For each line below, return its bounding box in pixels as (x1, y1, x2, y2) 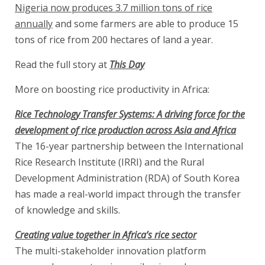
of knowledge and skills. (15, 203, 120, 217)
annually (15, 17, 53, 31)
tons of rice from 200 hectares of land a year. (15, 33, 213, 47)
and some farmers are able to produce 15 (53, 17, 238, 31)
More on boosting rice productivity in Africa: (15, 83, 209, 96)
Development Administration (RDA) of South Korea (15, 172, 240, 185)
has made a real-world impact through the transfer (15, 188, 241, 201)
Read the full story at (15, 58, 109, 72)
